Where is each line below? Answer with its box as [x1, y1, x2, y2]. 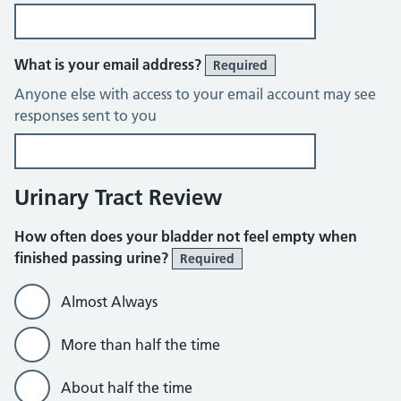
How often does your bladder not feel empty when [14, 227, 357, 245]
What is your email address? [14, 55, 205, 73]
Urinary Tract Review [14, 184, 222, 210]
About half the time [61, 379, 192, 397]
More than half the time [61, 336, 220, 354]
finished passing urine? [14, 249, 172, 267]
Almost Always [61, 293, 158, 311]
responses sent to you [14, 107, 157, 124]
